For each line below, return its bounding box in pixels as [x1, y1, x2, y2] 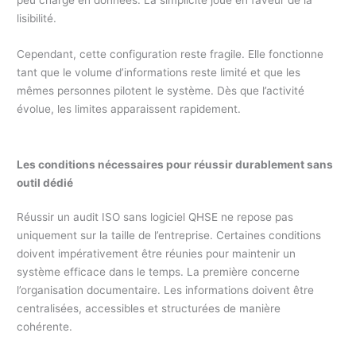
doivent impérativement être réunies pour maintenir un [17, 246, 296, 260]
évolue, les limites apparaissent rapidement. [17, 103, 242, 116]
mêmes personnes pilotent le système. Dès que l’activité [17, 84, 305, 98]
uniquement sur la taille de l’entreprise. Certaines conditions [17, 228, 322, 242]
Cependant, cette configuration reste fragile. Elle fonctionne [17, 48, 324, 61]
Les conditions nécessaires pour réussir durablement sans [17, 157, 334, 171]
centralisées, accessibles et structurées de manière [17, 301, 281, 315]
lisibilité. [17, 12, 57, 25]
